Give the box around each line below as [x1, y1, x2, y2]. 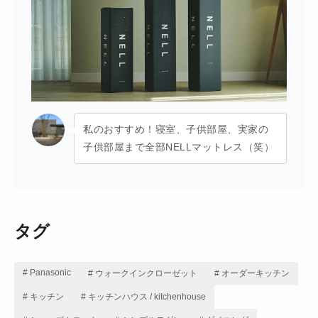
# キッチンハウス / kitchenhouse [81, 292, 206, 302]
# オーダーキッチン [214, 268, 290, 279]
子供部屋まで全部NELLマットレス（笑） [83, 141, 274, 153]
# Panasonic [23, 268, 71, 278]
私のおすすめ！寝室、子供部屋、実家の [83, 124, 268, 136]
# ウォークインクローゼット [88, 268, 197, 279]
